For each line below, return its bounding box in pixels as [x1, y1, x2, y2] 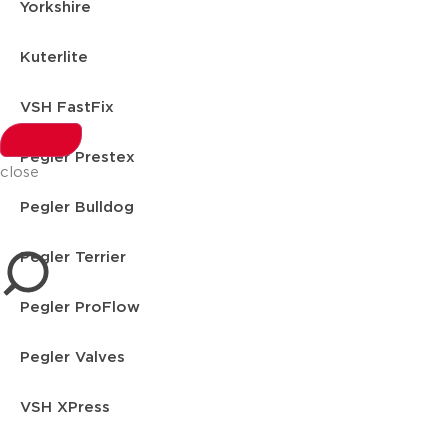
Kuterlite [20, 50, 88, 65]
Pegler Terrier [20, 250, 126, 265]
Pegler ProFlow [20, 300, 140, 315]
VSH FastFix [20, 100, 114, 115]
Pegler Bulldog [20, 200, 134, 215]
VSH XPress [20, 400, 110, 415]
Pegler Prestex [20, 150, 135, 165]
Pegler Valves [20, 350, 125, 365]
